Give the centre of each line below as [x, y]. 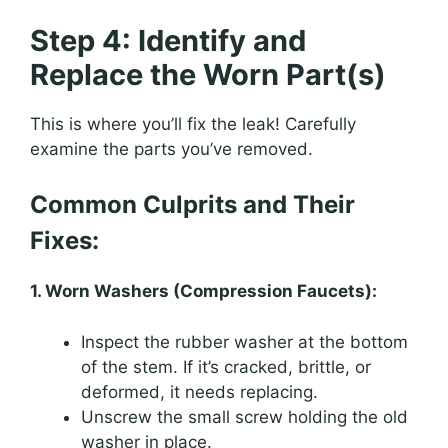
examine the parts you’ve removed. [171, 148]
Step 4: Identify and [168, 40]
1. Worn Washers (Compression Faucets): [203, 291]
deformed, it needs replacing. [199, 391]
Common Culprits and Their [192, 205]
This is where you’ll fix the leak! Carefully [193, 123]
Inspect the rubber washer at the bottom [244, 341]
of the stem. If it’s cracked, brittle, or [226, 366]
